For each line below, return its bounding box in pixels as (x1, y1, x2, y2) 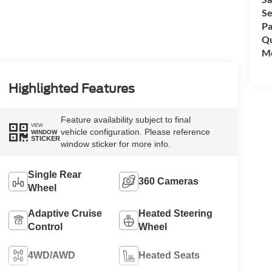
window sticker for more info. (60, 139, 171, 149)
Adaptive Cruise (27, 208, 102, 219)
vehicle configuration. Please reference (60, 127, 210, 137)
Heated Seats (138, 250, 200, 261)
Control (27, 222, 63, 233)
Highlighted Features (8, 81, 135, 97)
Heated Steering (138, 208, 213, 219)
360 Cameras (138, 176, 199, 187)
